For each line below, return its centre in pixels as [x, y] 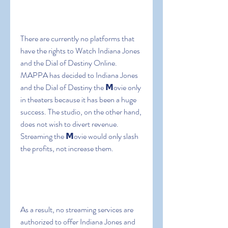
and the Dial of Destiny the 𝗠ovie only [81, 87]
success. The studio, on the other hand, [81, 112]
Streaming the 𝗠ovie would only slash [79, 136]
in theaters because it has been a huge [78, 99]
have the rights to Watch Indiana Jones [80, 51]
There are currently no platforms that [77, 38]
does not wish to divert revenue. [69, 124]
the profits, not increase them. [67, 148]
